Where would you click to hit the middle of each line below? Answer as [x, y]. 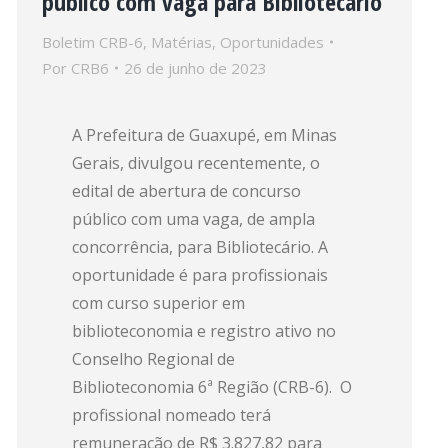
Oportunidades [272, 42]
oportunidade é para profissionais [200, 275]
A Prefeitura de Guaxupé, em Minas [204, 135]
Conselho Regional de [153, 359]
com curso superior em [158, 303]
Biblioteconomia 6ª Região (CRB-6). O [212, 387]
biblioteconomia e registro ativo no [204, 331]
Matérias [181, 42]
